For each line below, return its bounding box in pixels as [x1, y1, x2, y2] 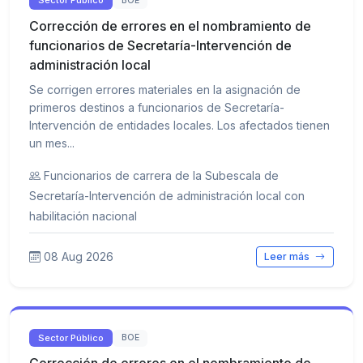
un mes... [29, 135, 75, 150]
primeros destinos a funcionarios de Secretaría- [29, 100, 284, 114]
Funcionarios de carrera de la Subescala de [44, 168, 279, 182]
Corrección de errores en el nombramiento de [29, 17, 311, 34]
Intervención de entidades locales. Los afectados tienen [29, 117, 330, 132]
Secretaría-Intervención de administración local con [29, 188, 305, 203]
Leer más [264, 250, 313, 263]
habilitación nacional [29, 208, 137, 223]
